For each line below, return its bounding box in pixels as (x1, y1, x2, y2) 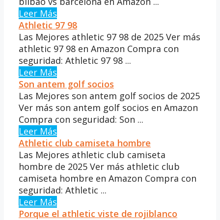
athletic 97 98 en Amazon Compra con (19, 42, 179, 55)
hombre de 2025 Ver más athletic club (19, 160, 180, 172)
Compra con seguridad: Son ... (19, 113, 143, 125)
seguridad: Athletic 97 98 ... (19, 54, 131, 66)
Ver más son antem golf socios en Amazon (19, 101, 198, 113)
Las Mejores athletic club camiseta (19, 148, 165, 161)
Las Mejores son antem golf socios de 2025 (19, 89, 200, 102)
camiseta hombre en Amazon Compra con (19, 172, 196, 184)
